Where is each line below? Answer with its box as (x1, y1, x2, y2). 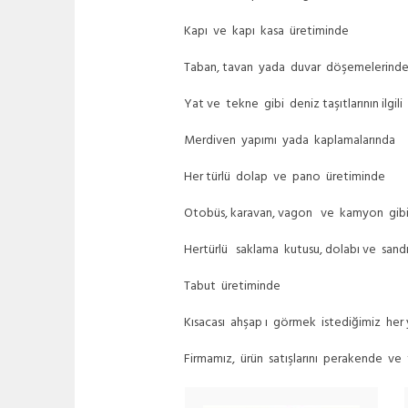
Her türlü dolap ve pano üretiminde (184, 167, 385, 188)
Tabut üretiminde (184, 276, 280, 297)
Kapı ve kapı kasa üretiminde (184, 21, 349, 42)
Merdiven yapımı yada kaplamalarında (184, 130, 395, 151)
